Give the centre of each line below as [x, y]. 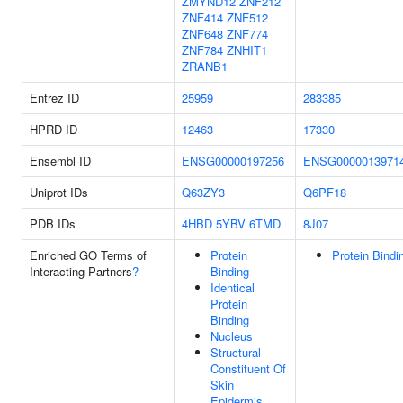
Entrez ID [54, 98]
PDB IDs [53, 224]
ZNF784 [202, 50]
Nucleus [232, 336]
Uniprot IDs [59, 192]
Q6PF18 [325, 192]
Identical [233, 287]
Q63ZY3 [203, 192]
